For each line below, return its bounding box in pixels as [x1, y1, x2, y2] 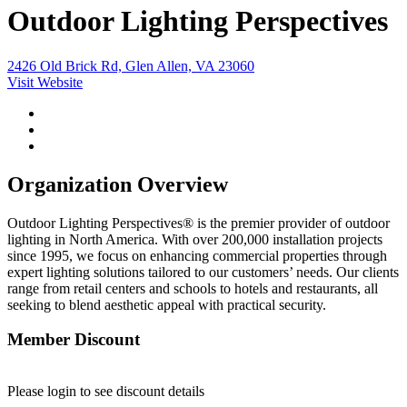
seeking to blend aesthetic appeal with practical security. [7, 296, 326, 313]
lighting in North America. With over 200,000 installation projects [7, 231, 382, 247]
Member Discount [7, 330, 140, 350]
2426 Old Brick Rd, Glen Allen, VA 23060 [7, 57, 254, 74]
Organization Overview [7, 172, 228, 196]
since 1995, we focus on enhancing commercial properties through [7, 247, 387, 263]
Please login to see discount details [7, 383, 204, 400]
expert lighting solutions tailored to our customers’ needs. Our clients [7, 263, 399, 280]
